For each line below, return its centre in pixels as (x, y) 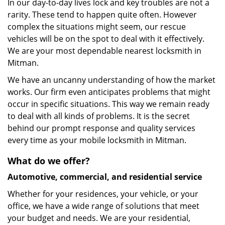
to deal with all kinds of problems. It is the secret (99, 116)
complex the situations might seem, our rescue (97, 27)
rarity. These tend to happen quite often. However (102, 15)
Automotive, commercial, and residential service (105, 177)
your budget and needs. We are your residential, (99, 218)
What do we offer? (49, 161)
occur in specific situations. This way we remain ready (108, 104)
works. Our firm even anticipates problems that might (109, 92)
